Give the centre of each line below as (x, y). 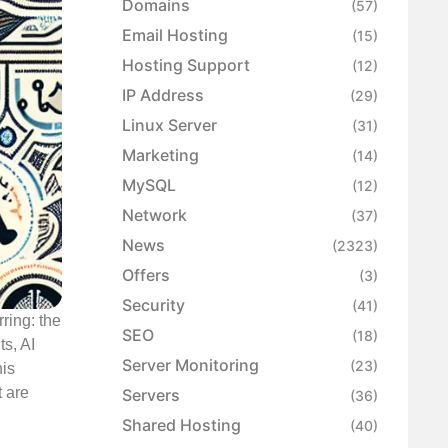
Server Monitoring (190, 365)
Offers (146, 275)
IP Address (163, 95)
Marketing (160, 155)
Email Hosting (175, 35)
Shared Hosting (181, 425)
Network (154, 215)
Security (153, 305)
